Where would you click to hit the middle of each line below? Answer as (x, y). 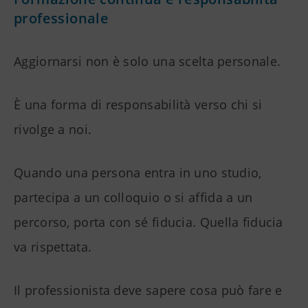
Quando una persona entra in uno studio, (138, 173)
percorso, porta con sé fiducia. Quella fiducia (148, 222)
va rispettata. (53, 247)
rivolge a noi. (53, 130)
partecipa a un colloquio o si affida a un (133, 198)
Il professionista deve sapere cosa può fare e (148, 290)
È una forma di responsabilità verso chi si (138, 105)
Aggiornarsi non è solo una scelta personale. (147, 62)
